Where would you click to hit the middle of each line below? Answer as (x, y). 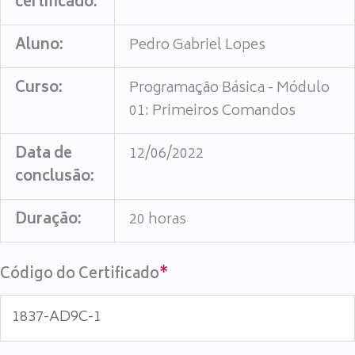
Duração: (49, 220)
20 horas (158, 220)
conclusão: (55, 177)
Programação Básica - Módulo (230, 89)
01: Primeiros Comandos (213, 112)
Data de (44, 155)
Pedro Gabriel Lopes (198, 46)
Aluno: (40, 46)
